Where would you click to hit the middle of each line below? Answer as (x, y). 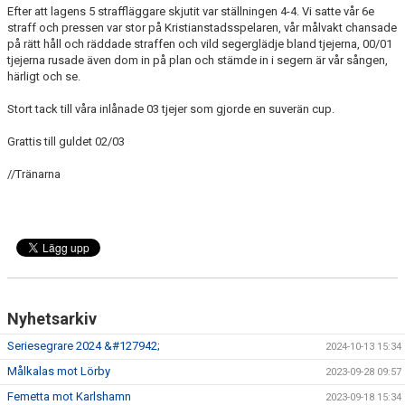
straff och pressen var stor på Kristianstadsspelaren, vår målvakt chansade (202, 28)
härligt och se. (44, 76)
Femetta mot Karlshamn (69, 396)
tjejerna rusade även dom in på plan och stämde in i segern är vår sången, (198, 60)
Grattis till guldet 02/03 (67, 141)
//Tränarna (34, 174)
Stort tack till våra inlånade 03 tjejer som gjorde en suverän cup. (171, 109)
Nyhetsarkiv (52, 319)
